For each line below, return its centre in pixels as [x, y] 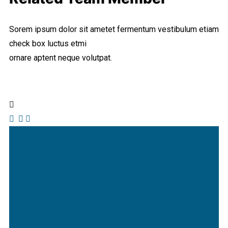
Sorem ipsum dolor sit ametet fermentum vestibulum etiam [114, 30]
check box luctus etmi [48, 44]
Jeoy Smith [49, 213]
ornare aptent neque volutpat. [61, 58]
